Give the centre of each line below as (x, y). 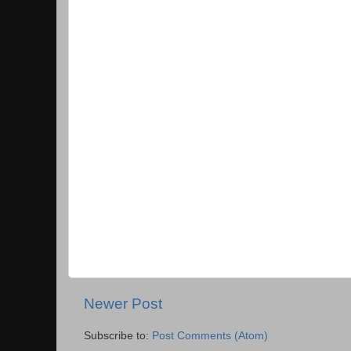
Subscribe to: (118, 336)
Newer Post (123, 304)
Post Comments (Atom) (210, 336)
